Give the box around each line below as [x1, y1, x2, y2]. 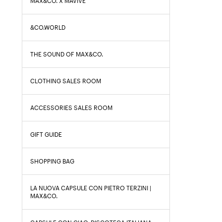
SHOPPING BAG [30, 158, 74, 165]
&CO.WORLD [30, 24, 65, 31]
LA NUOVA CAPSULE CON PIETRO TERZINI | [30, 184, 151, 192]
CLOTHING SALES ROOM [30, 77, 101, 85]
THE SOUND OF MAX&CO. [30, 51, 103, 58]
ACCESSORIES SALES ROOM [30, 104, 112, 111]
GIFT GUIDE [30, 131, 62, 138]
